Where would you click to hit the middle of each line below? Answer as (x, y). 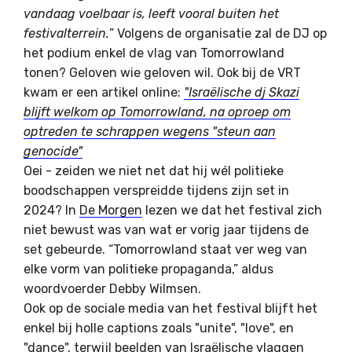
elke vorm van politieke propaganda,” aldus (148, 269)
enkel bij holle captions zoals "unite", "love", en (159, 328)
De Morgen (111, 210)
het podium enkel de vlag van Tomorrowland (154, 53)
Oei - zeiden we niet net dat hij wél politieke (154, 170)
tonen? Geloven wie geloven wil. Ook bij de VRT (162, 72)
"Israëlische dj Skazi (242, 92)
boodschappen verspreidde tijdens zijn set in (156, 190)
